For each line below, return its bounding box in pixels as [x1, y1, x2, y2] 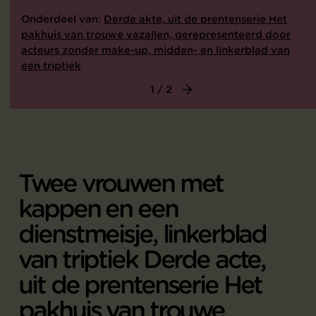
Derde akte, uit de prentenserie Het [104, 13, 287, 25]
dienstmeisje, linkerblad [18, 219, 267, 249]
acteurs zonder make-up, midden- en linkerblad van [21, 44, 290, 56]
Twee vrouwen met [18, 169, 224, 198]
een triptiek [21, 59, 81, 72]
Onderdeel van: [21, 13, 104, 25]
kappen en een [18, 194, 178, 224]
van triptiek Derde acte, [18, 245, 266, 274]
